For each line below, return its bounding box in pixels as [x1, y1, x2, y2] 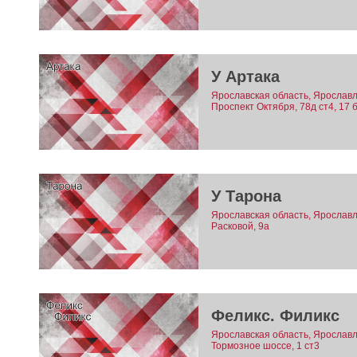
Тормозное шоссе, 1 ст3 [210, 340, 320, 352]
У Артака [210, 68, 280, 86]
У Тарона [210, 187, 281, 206]
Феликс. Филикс [210, 307, 339, 325]
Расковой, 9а [210, 221, 269, 233]
